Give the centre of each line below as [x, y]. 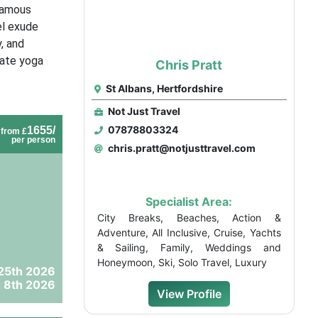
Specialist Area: [189, 202]
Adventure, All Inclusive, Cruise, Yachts [189, 232]
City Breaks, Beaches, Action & [189, 218]
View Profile [189, 294]
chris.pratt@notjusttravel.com [180, 148]
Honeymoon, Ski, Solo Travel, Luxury [182, 262]
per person [33, 140]
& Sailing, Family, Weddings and [189, 247]
